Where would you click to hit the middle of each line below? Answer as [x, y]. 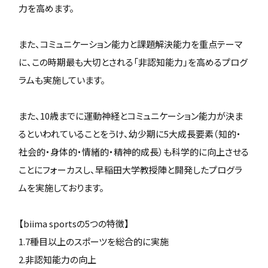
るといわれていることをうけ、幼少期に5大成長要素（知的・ [130, 134]
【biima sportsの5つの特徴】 [74, 223]
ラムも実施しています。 [62, 80]
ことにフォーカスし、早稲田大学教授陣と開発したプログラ [131, 170]
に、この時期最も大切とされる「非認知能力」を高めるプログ [133, 62]
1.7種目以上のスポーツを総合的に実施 [94, 241]
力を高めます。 [47, 8]
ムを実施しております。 [62, 188]
